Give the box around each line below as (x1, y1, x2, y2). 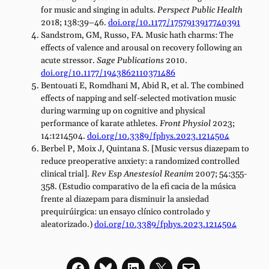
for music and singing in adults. (41, 4, 157, 16)
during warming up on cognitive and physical (41, 105, 205, 116)
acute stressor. (41, 55, 97, 66)
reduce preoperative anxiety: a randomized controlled (41, 156, 240, 167)
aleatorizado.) (41, 219, 94, 230)
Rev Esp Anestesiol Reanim (91, 168, 193, 180)
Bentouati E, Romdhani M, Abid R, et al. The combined (41, 80, 244, 91)
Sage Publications (97, 55, 164, 66)
